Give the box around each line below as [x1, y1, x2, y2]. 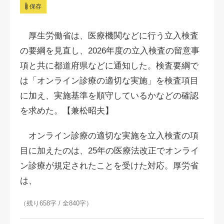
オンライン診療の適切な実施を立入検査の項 [20, 131, 198, 140]
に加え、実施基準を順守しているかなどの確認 [20, 91, 198, 100]
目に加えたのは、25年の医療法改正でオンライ [20, 146, 199, 155]
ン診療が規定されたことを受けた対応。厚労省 [20, 161, 198, 170]
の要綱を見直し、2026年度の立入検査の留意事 [20, 46, 199, 55]
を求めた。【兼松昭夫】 [20, 106, 113, 115]
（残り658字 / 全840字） [20, 199, 92, 207]
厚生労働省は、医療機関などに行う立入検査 [20, 31, 198, 40]
